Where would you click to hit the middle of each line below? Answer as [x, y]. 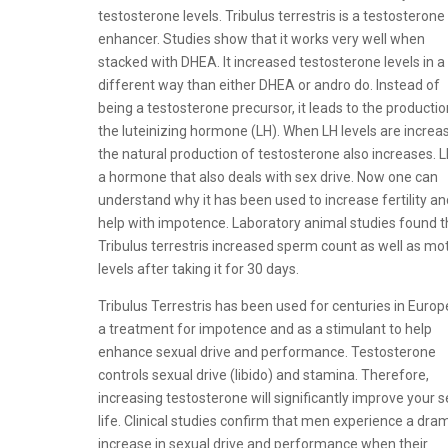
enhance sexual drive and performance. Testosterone [267, 352]
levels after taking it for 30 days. [199, 269]
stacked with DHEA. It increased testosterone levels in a [272, 62]
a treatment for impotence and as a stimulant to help [265, 329]
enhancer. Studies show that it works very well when [262, 39]
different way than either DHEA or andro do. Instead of [269, 85]
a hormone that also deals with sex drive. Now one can [268, 177]
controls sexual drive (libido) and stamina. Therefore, [264, 375]
